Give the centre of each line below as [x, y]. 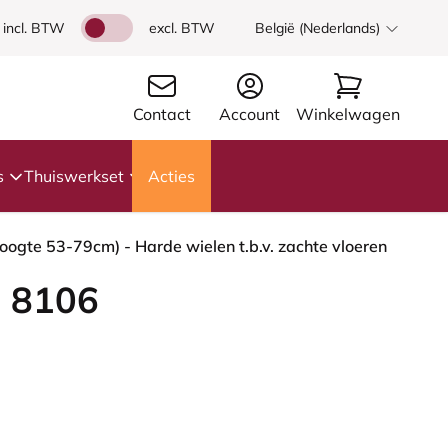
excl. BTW [182, 28]
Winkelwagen [348, 114]
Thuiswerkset [74, 176]
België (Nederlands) [317, 28]
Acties [171, 176]
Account [249, 114]
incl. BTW [34, 28]
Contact [162, 114]
